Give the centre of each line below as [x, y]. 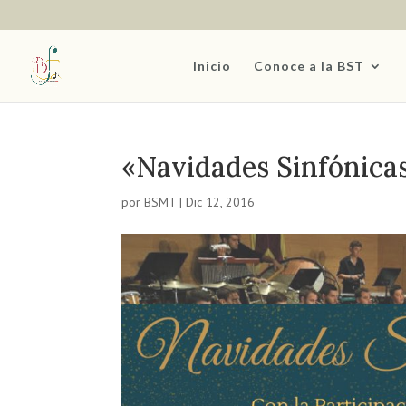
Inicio [212, 65]
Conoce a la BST [309, 65]
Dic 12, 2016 [221, 202]
